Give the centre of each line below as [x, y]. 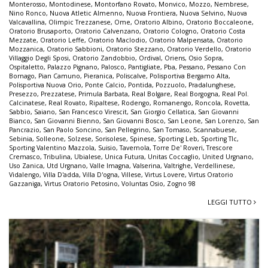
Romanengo [172, 103]
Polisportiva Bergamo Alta [189, 76]
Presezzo [23, 94]
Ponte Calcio [105, 85]
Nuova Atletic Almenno [86, 13]
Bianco [20, 121]
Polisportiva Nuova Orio [45, 85]
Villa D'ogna [100, 175]
